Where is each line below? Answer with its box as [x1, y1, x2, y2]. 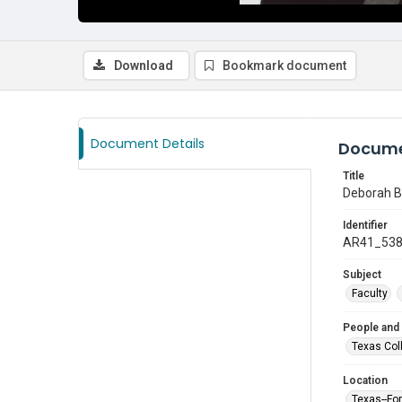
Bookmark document [223, 58, 346, 73]
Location [343, 374, 388, 387]
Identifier [343, 219, 388, 232]
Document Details [91, 135, 205, 153]
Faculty [352, 287, 388, 300]
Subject [343, 268, 381, 281]
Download [114, 58, 173, 73]
